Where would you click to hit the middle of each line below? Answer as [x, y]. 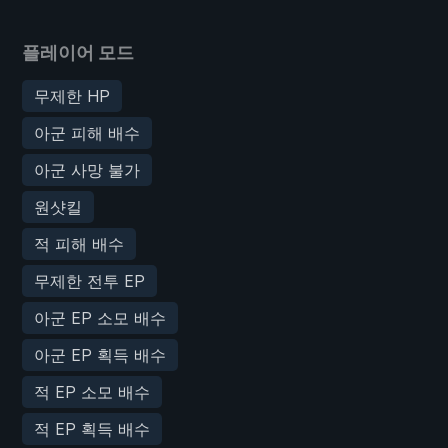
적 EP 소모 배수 [92, 391]
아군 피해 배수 [87, 132]
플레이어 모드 [78, 52]
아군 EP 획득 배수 [100, 354]
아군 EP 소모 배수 [100, 317]
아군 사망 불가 [87, 169]
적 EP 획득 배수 [92, 428]
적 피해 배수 [79, 243]
